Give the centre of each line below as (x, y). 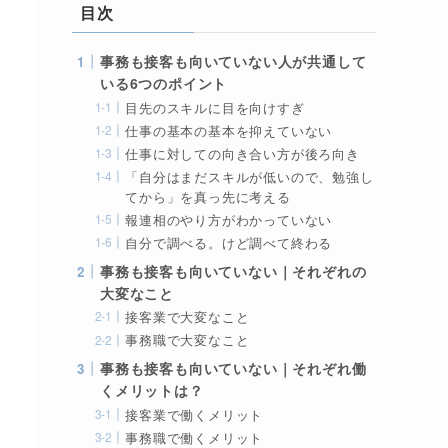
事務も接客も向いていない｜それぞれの (233, 271)
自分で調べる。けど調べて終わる (229, 243)
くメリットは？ (152, 390)
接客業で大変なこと (187, 317)
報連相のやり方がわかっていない (229, 220)
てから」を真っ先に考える (208, 196)
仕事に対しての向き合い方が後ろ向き (242, 153)
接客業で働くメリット (194, 414)
